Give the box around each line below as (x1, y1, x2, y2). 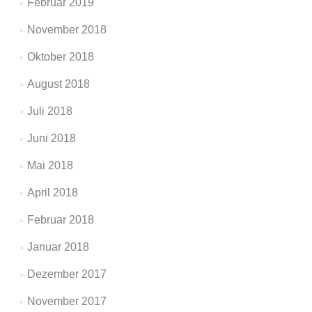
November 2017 (26, 295, 107, 307)
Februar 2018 (26, 214, 94, 226)
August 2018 (26, 78, 90, 90)
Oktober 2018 (26, 51, 94, 63)
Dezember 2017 (26, 268, 107, 280)
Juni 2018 (26, 132, 76, 144)
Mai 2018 (26, 159, 73, 171)
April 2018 (26, 187, 78, 198)
